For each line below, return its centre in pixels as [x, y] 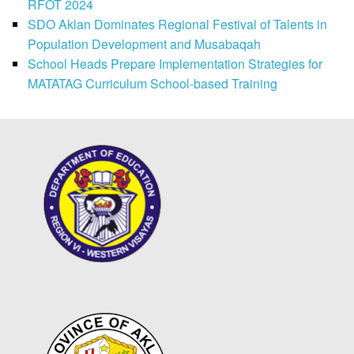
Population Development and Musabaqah [144, 43]
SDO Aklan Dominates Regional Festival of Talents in [177, 24]
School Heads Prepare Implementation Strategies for [175, 63]
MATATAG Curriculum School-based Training [153, 83]
